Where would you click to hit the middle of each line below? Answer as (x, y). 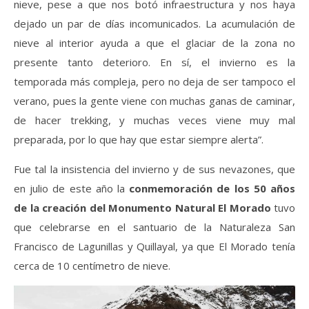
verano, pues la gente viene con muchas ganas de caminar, (154, 101)
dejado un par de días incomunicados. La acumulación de (154, 23)
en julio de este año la (72, 188)
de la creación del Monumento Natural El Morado (142, 208)
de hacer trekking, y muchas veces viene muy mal (154, 120)
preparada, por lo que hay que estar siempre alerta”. (139, 139)
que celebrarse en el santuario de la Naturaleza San (154, 227)
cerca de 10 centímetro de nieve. (92, 266)
